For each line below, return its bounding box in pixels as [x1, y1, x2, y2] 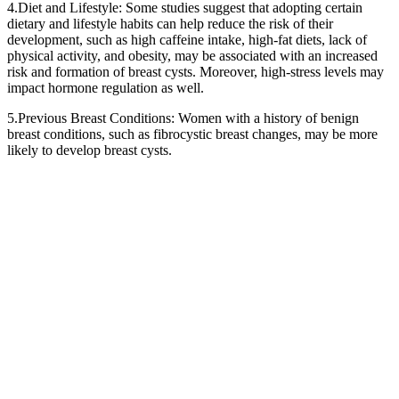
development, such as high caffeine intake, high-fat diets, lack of [7, 31, 367, 47]
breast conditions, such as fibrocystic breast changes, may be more [7, 126, 378, 142]
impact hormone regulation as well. [7, 79, 204, 95]
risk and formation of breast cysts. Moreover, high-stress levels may [7, 63, 384, 79]
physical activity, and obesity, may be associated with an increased [7, 47, 378, 63]
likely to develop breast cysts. [7, 142, 172, 158]
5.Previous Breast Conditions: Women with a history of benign [7, 110, 359, 126]
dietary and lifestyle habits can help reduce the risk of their [7, 15, 333, 31]
